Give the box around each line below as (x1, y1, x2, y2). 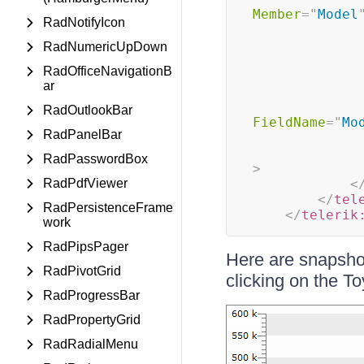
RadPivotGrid (43, 264, 121, 278)
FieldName (252, 115, 326, 130)
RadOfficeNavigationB (43, 64, 172, 78)
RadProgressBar (43, 288, 140, 302)
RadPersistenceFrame (43, 201, 173, 214)
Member (252, 6, 301, 22)
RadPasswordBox (43, 152, 148, 166)
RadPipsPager (43, 240, 128, 253)
